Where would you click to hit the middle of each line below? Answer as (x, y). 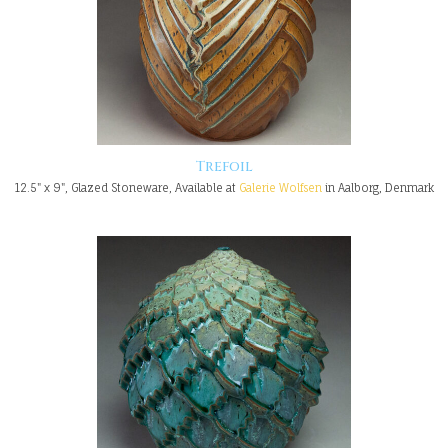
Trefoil (224, 166)
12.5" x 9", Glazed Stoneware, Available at (126, 187)
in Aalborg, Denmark (377, 187)
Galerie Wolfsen (280, 187)
